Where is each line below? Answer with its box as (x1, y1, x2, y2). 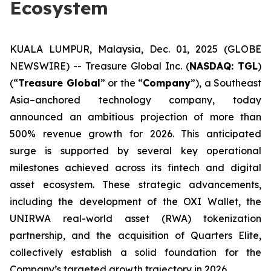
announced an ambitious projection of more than (10, 111, 261, 123)
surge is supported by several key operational (10, 145, 261, 157)
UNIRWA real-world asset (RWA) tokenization (10, 212, 261, 224)
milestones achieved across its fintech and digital (10, 162, 261, 174)
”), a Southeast (191, 77, 261, 89)
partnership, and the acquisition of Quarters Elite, (10, 229, 261, 241)
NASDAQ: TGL (189, 60, 258, 72)
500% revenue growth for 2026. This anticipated (10, 128, 261, 140)
